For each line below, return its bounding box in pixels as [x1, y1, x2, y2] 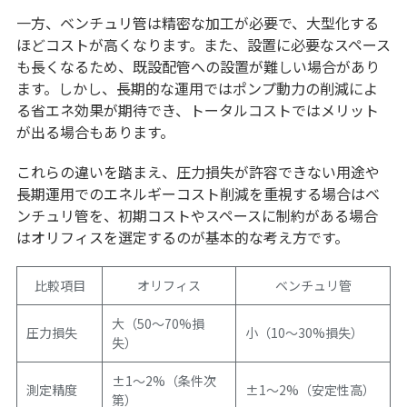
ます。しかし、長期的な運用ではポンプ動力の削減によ [15, 77, 378, 100]
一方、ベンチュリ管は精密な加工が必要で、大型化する [15, 12, 379, 35]
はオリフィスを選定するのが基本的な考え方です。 [15, 226, 349, 249]
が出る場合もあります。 [15, 121, 174, 144]
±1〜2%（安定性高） [245, 381, 375, 400]
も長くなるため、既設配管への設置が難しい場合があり [15, 55, 380, 78]
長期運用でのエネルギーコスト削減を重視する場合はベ [15, 183, 380, 205]
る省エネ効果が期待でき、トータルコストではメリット [15, 99, 379, 122]
